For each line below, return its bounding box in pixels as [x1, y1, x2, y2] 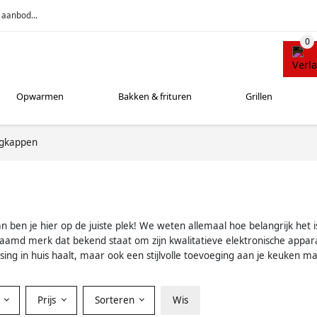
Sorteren [94, 293, 137, 306]
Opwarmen [16, 90, 64, 103]
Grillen [246, 90, 273, 103]
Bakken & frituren [117, 90, 192, 103]
